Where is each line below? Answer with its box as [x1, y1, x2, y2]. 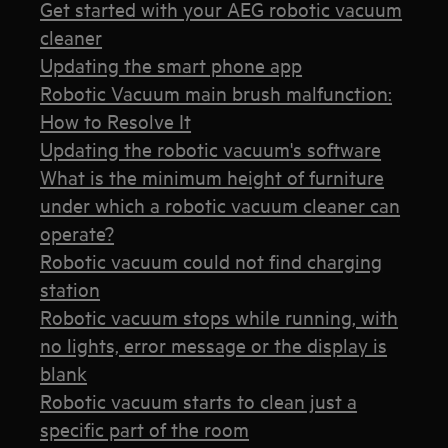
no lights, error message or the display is [40, 332, 388, 357]
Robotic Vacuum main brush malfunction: [40, 80, 393, 105]
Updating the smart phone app [40, 52, 303, 77]
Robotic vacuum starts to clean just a [40, 388, 358, 413]
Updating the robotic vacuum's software [40, 136, 382, 161]
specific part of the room [40, 416, 250, 441]
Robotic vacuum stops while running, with [40, 304, 399, 329]
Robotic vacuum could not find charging [40, 248, 383, 273]
